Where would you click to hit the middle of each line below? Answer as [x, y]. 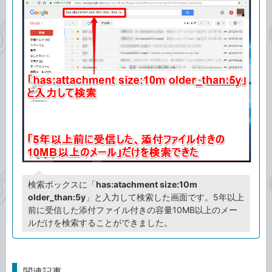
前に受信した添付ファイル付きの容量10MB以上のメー [133, 210]
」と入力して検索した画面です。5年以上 [165, 197]
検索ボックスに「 [62, 185]
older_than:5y [57, 197]
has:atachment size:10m [147, 185]
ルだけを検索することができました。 [100, 223]
